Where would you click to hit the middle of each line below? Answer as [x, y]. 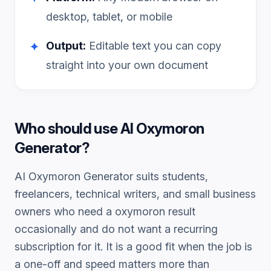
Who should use [67, 129]
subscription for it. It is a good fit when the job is [133, 247]
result [180, 211]
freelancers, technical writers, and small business [135, 194]
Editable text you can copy [154, 46]
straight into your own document [127, 65]
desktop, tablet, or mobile [109, 17]
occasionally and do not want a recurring [116, 229]
